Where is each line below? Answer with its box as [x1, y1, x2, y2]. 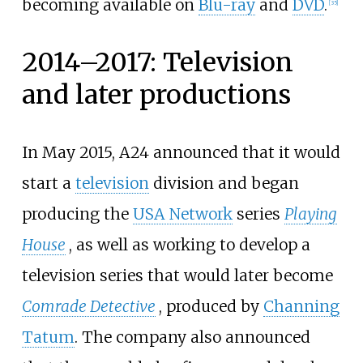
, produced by [158, 297, 263, 317]
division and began [148, 173, 299, 194]
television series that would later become [21, 266, 333, 286]
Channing [263, 297, 340, 317]
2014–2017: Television [21, 46, 293, 79]
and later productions [21, 79, 291, 112]
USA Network [132, 204, 233, 224]
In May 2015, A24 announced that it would [21, 143, 340, 163]
